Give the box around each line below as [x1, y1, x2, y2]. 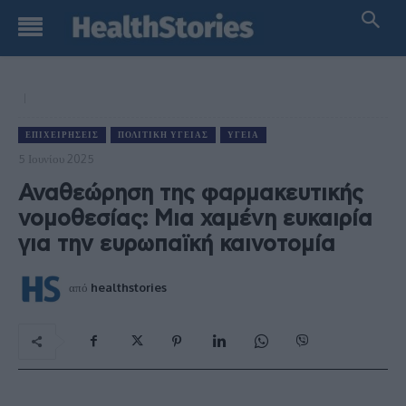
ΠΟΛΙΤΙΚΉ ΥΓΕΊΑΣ [118, 130, 208, 140]
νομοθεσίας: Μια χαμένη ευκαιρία [18, 208, 372, 230]
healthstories [91, 279, 167, 295]
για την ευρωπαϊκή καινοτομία [18, 233, 335, 256]
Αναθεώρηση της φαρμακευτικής [18, 182, 363, 205]
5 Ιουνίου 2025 [18, 150, 94, 166]
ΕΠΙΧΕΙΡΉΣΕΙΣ [25, 130, 99, 140]
